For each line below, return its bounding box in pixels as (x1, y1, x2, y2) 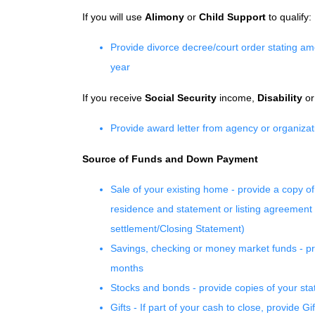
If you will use (82, 11, 145, 22)
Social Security (145, 92, 217, 103)
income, (217, 92, 257, 103)
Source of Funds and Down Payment (82, 153, 258, 165)
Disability (257, 92, 305, 103)
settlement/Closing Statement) (110, 223, 245, 234)
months (110, 262, 143, 274)
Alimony (145, 11, 184, 22)
